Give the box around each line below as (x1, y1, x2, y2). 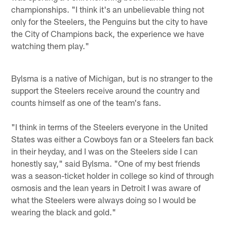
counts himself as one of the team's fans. (11, 97, 162, 107)
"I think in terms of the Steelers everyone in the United (11, 121, 208, 132)
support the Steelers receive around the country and (11, 85, 200, 95)
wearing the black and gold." (11, 206, 117, 217)
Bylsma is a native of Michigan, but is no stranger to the (11, 72, 213, 83)
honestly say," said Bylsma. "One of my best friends (11, 158, 201, 168)
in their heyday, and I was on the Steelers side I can (11, 145, 198, 156)
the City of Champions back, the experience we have (11, 28, 205, 39)
